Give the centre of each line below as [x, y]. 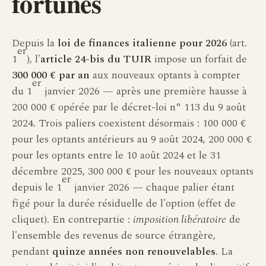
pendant [32, 251]
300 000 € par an [51, 75]
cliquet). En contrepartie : [72, 219]
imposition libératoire [180, 219]
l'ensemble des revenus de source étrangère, [114, 235]
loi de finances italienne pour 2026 [142, 43]
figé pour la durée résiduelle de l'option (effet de [124, 203]
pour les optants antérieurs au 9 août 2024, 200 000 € [132, 139]
